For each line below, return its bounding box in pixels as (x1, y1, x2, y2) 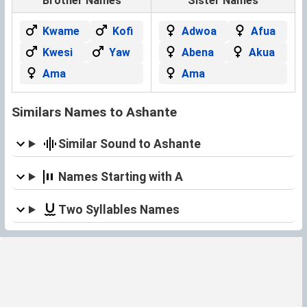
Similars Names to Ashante (12, 103, 177, 120)
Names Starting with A (58, 169, 183, 184)
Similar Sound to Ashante (58, 136, 201, 151)
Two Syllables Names (58, 202, 180, 217)
